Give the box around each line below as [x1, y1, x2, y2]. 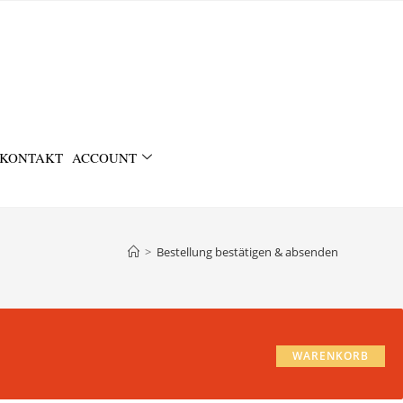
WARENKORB [292, 347, 369, 363]
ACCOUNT [72, 148, 137, 167]
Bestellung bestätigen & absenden [157, 243, 338, 260]
